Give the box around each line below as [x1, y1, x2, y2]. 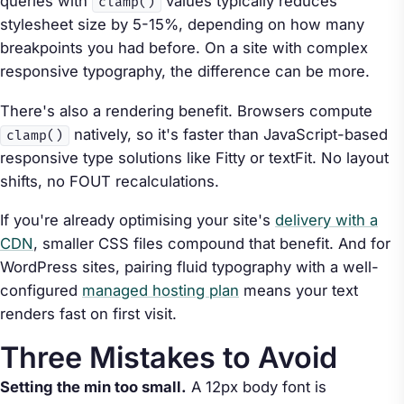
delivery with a [275, 211, 378, 230]
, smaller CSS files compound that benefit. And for [33, 234, 390, 253]
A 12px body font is [187, 378, 326, 397]
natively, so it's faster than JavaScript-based [69, 124, 388, 143]
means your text [239, 281, 358, 300]
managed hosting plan [82, 281, 239, 300]
